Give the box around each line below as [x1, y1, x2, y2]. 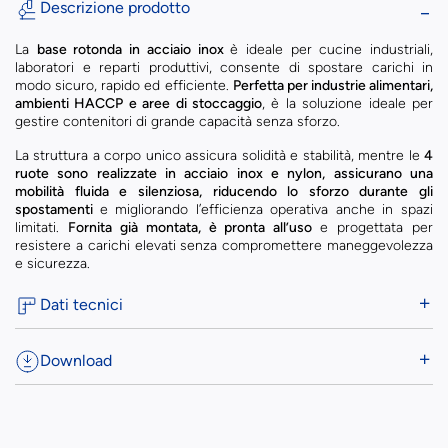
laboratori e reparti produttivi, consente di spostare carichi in [15, 58, 433, 76]
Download [40, 350, 112, 370]
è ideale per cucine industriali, [230, 40, 434, 58]
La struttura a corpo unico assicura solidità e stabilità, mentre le [15, 146, 424, 164]
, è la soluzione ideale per [262, 94, 433, 112]
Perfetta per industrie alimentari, [232, 76, 433, 94]
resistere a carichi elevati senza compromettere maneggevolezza [15, 236, 433, 254]
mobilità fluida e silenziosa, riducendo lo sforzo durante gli [15, 182, 433, 200]
